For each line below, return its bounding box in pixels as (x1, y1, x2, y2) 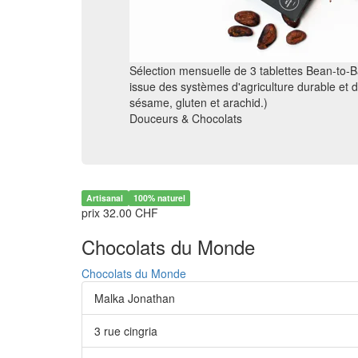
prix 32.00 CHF (82, 205, 158, 221)
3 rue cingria (94, 323, 157, 339)
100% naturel (133, 192, 185, 204)
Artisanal (86, 192, 124, 204)
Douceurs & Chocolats (129, 110, 242, 126)
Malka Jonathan (94, 290, 175, 306)
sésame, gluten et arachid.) (129, 94, 268, 110)
